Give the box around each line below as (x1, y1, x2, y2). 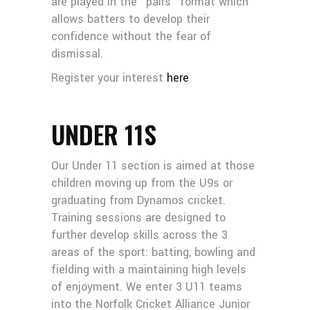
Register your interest (51, 70, 167, 86)
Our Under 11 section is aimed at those (51, 158, 255, 174)
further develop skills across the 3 (51, 227, 228, 243)
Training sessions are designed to (51, 210, 226, 226)
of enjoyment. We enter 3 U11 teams (51, 279, 242, 295)
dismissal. (51, 46, 103, 62)
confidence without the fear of (51, 28, 211, 44)
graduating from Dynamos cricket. (51, 192, 226, 208)
